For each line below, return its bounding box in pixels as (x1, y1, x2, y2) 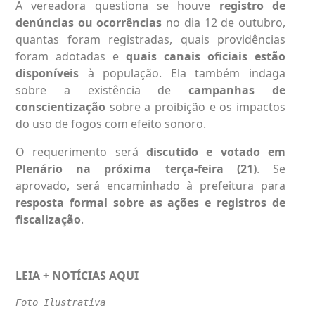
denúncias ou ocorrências (15, 14, 162, 30)
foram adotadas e (15, 48, 126, 64)
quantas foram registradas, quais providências (15, 31, 285, 47)
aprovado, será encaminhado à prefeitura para (15, 177, 285, 193)
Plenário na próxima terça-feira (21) (15, 160, 257, 176)
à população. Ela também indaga (79, 65, 285, 81)
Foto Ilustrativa (15, 296, 105, 308)
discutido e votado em (146, 143, 285, 160)
